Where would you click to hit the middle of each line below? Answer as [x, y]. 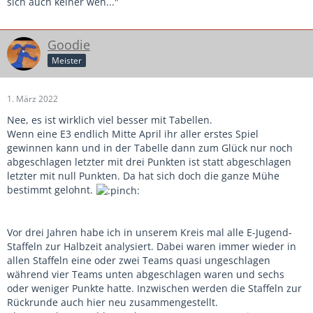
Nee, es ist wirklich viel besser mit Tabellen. [110, 119]
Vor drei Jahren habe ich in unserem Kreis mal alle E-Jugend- [150, 232]
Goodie [69, 44]
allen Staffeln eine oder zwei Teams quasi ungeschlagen [139, 260]
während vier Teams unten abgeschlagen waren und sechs [146, 274]
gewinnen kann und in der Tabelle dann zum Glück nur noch [150, 147]
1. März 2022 [32, 99]
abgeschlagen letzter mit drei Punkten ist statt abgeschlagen [149, 161]
